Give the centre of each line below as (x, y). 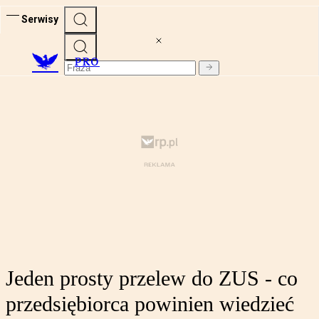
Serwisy (40, 19)
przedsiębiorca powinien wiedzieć (150, 304)
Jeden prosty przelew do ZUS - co (152, 278)
